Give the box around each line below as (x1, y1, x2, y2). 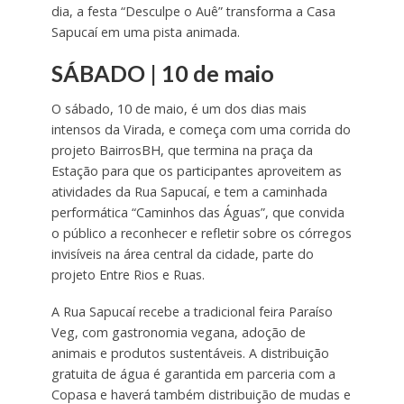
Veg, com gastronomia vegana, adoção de (50, 324, 306, 342)
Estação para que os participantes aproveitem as (50, 162, 342, 180)
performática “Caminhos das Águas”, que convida (50, 204, 344, 222)
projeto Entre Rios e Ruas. (50, 266, 205, 284)
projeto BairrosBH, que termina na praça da (50, 142, 313, 160)
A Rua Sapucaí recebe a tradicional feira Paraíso (50, 303, 333, 321)
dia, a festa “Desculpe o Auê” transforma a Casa (50, 3, 335, 20)
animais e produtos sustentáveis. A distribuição (50, 344, 329, 363)
